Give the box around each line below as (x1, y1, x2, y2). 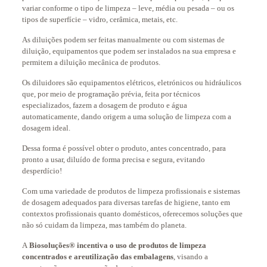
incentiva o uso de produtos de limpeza (76, 241, 206, 250)
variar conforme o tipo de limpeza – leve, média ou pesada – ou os (21, 4, 234, 13)
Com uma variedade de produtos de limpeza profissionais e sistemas (21, 187, 240, 195)
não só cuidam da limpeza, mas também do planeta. (21, 221, 187, 229)
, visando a (173, 252, 208, 261)
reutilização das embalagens (77, 252, 173, 261)
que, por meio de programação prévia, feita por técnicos (21, 89, 200, 98)
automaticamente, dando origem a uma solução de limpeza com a (21, 112, 231, 121)
